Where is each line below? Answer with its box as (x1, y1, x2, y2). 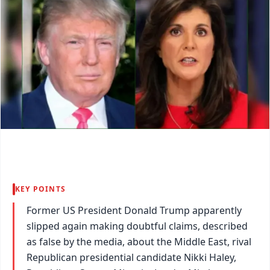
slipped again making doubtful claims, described (27, 219, 248, 233)
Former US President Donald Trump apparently (27, 203, 242, 217)
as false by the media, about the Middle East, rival (27, 234, 251, 248)
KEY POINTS (15, 183, 66, 194)
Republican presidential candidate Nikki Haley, (27, 250, 236, 264)
